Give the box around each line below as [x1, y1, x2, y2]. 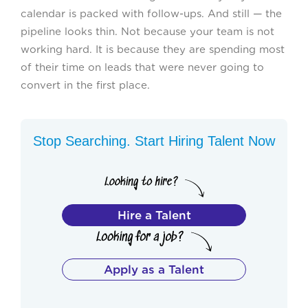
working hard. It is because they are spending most [21, 43, 285, 56]
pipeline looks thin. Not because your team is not [21, 25, 274, 38]
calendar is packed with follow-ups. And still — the [21, 7, 282, 20]
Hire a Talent [117, 208, 191, 222]
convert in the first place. [21, 78, 150, 91]
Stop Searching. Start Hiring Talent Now [33, 133, 275, 148]
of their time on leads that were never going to [21, 60, 264, 74]
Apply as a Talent [104, 262, 204, 276]
